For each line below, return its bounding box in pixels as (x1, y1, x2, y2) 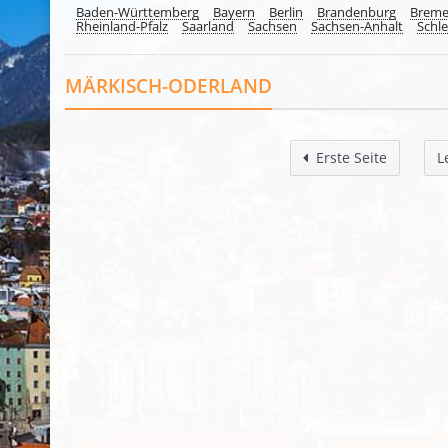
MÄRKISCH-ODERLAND (65, 72, 272, 99)
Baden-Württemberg (76, 3, 199, 21)
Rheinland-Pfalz (76, 17, 168, 35)
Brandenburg (317, 3, 396, 21)
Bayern (213, 3, 255, 21)
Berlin (269, 3, 303, 21)
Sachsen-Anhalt (311, 17, 403, 35)
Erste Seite (316, 148, 387, 167)
